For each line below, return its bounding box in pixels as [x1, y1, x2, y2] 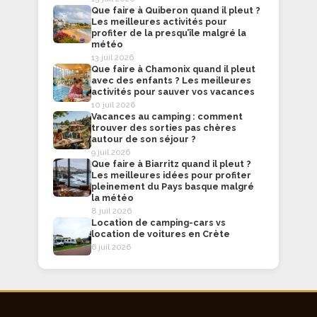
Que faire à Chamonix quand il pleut [91, 64, 255, 75]
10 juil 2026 [91, 100, 135, 110]
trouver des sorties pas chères [91, 122, 236, 134]
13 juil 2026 [91, 53, 134, 63]
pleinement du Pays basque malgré [91, 181, 254, 192]
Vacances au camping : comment [91, 111, 243, 122]
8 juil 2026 [91, 207, 132, 217]
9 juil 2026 [91, 148, 130, 158]
